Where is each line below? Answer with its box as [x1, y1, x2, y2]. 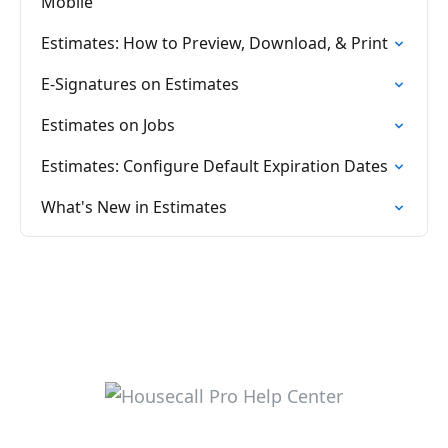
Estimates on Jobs [41, 114, 175, 136]
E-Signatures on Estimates [41, 73, 239, 95]
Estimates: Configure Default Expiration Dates [41, 155, 388, 177]
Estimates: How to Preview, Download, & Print [41, 32, 388, 54]
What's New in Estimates [41, 196, 227, 218]
